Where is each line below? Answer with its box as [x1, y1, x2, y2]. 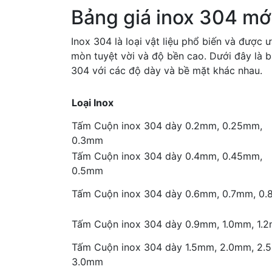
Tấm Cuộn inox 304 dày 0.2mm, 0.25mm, [72, 120, 262, 132]
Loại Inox [72, 97, 114, 109]
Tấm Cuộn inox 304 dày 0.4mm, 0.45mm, [72, 150, 262, 162]
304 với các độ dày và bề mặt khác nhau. [71, 64, 262, 76]
